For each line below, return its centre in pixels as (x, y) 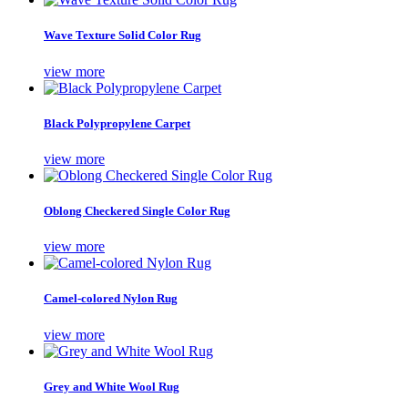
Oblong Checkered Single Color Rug (137, 211)
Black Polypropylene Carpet (117, 123)
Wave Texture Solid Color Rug (122, 36)
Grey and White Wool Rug (112, 386)
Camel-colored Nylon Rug (111, 299)
